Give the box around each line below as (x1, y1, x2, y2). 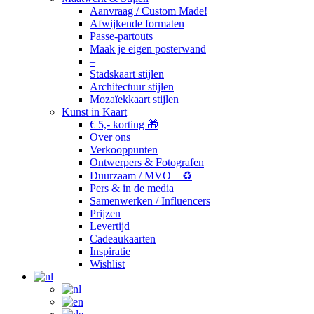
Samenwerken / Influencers (90, 195, 210, 207)
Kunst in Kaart (62, 106, 127, 118)
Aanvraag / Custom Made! (90, 5, 207, 18)
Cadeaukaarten (90, 233, 156, 245)
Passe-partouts (90, 30, 153, 43)
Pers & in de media (90, 182, 174, 195)
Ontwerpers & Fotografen (90, 156, 204, 169)
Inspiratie (90, 245, 130, 258)
